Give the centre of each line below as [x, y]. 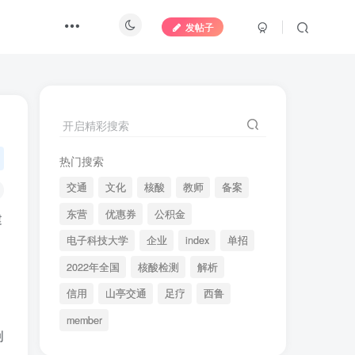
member [84, 321]
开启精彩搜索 [96, 125]
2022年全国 [93, 267]
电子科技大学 [97, 240]
